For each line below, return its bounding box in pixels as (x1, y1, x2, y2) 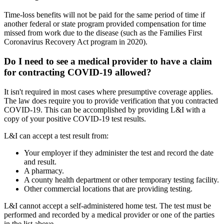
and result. (24, 157, 56, 166)
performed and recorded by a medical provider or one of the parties (4, 210, 214, 219)
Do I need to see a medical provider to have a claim (4, 55, 212, 66)
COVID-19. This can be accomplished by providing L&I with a (4, 105, 205, 114)
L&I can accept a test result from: (4, 131, 108, 140)
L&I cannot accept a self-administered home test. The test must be (4, 201, 211, 210)
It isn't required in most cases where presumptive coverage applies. (4, 87, 213, 96)
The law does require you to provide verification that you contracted (4, 96, 218, 105)
